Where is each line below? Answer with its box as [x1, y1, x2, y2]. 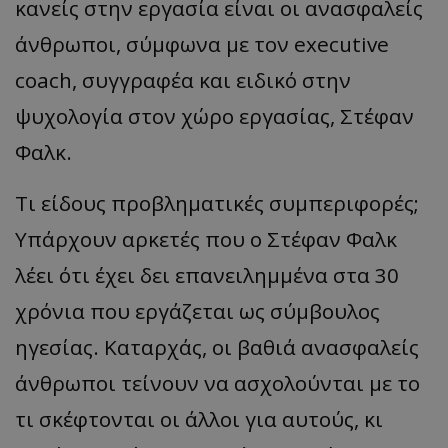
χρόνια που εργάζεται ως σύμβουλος [15, 297, 380, 326]
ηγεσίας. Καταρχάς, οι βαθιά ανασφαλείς [15, 333, 419, 362]
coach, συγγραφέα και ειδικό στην [15, 66, 351, 95]
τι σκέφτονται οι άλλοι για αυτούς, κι [15, 405, 383, 434]
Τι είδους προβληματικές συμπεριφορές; [15, 189, 419, 218]
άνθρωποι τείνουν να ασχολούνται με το [15, 369, 420, 398]
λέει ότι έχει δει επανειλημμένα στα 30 [15, 261, 399, 290]
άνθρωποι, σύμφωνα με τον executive [15, 30, 389, 59]
